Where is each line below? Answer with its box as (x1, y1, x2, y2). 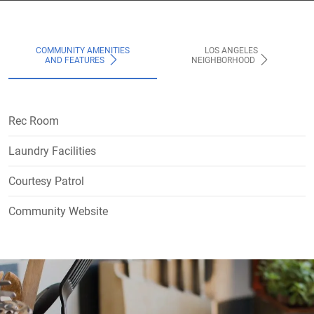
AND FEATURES (45, 55, 107, 65)
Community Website (8, 204, 108, 218)
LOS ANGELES (205, 45, 258, 55)
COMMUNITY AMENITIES (36, 45, 130, 55)
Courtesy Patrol (8, 174, 84, 188)
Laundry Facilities (8, 144, 96, 158)
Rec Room (8, 114, 59, 128)
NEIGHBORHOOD (191, 55, 257, 65)
